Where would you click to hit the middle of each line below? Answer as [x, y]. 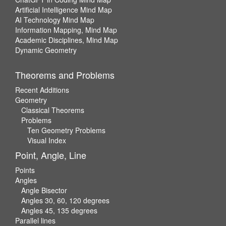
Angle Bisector [44, 190]
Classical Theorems [53, 110]
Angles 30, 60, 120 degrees [65, 200]
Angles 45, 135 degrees [59, 210]
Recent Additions [42, 90]
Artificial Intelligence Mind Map [64, 9]
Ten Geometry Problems [66, 130]
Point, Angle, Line [51, 155]
